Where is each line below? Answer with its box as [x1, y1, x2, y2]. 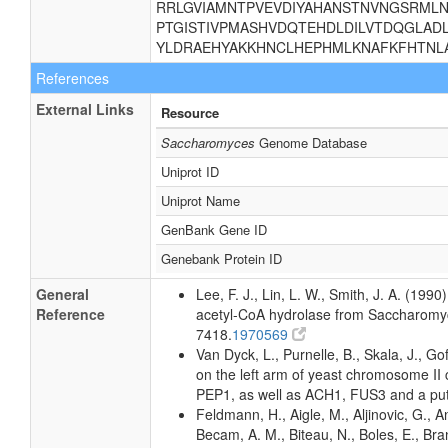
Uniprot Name [161, 191, 240, 210]
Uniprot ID [161, 162, 219, 181]
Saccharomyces [161, 133, 255, 152]
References [36, 68, 109, 88]
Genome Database [255, 133, 367, 152]
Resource [161, 103, 219, 122]
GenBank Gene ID [161, 220, 267, 239]
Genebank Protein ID [161, 249, 282, 268]
